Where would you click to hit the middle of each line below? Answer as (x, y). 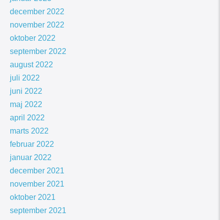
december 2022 (37, 12)
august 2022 (31, 65)
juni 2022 (26, 91)
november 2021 (37, 184)
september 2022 (38, 52)
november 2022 (37, 25)
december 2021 (37, 171)
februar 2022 (32, 144)
